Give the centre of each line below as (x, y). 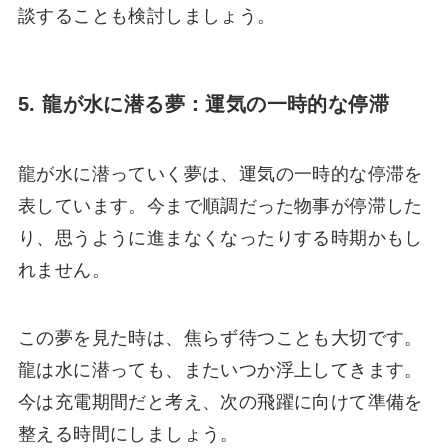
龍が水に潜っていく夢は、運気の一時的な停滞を (220, 173)
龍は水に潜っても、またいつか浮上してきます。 (220, 369)
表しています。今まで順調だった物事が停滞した (220, 205)
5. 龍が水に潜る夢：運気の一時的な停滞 (203, 104)
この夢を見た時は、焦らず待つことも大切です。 (220, 337)
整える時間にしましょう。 (128, 433)
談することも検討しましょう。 (146, 16)
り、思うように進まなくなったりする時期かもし (220, 237)
